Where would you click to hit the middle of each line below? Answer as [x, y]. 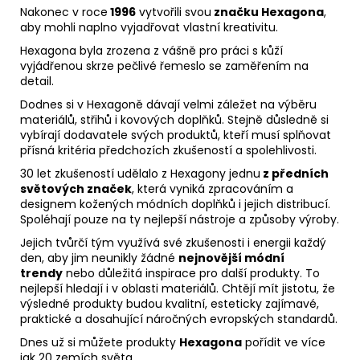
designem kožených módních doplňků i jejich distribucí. [175, 204]
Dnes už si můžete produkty [100, 342]
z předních [295, 173]
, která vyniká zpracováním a [213, 188]
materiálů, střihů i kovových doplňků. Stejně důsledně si [174, 119]
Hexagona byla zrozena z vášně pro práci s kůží [151, 50]
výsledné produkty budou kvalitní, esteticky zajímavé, [170, 303]
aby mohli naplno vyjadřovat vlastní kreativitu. [149, 27]
